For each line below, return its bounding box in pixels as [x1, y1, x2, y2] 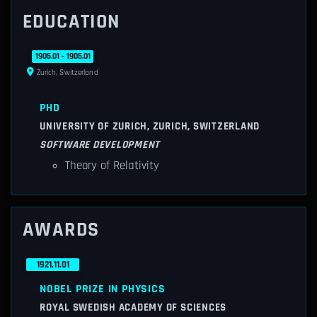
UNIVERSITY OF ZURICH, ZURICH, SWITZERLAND [40, 120, 260, 133]
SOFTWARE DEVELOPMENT [40, 138, 161, 151]
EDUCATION [23, 9, 120, 35]
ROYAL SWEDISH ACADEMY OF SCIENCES [40, 301, 227, 314]
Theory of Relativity [65, 158, 159, 173]
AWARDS [23, 217, 100, 243]
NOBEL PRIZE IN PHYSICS [40, 282, 166, 296]
